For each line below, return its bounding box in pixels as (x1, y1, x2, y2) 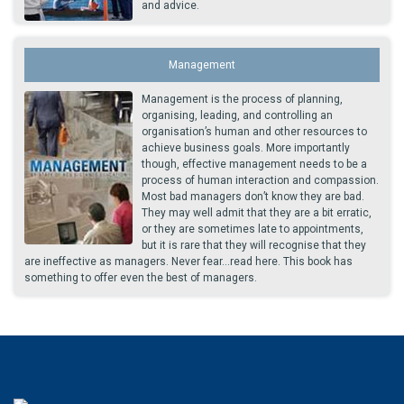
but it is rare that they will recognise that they (142, 239, 366, 252)
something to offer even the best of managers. (24, 271, 257, 284)
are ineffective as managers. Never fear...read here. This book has (24, 255, 353, 268)
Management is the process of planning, (142, 93, 343, 106)
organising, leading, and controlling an (142, 109, 333, 122)
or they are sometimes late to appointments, (142, 223, 363, 235)
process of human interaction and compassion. (142, 174, 379, 187)
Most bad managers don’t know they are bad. (142, 190, 364, 203)
